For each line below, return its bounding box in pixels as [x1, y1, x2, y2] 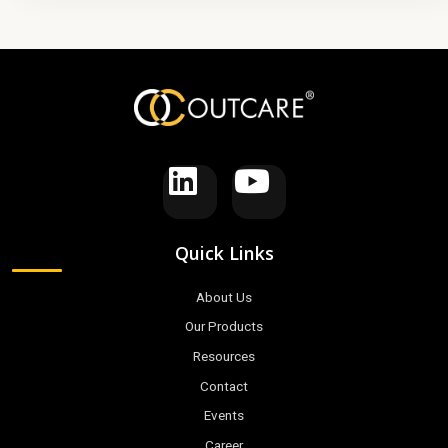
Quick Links [174, 240, 274, 265]
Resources [193, 348, 255, 364]
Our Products [185, 319, 263, 335]
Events [204, 408, 244, 424]
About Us [196, 289, 252, 305]
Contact [200, 378, 248, 394]
